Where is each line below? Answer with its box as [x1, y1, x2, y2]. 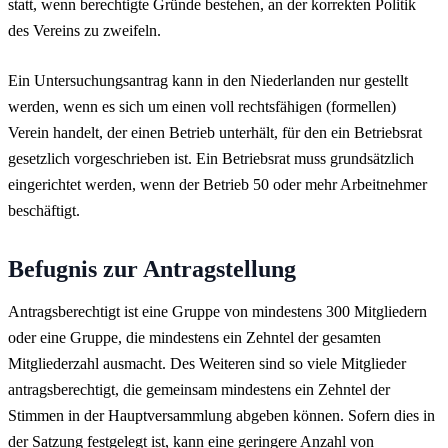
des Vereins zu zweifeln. [8, 21, 161, 39]
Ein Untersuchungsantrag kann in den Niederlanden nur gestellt [8, 71, 408, 89]
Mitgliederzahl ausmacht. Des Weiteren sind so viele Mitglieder [8, 354, 406, 372]
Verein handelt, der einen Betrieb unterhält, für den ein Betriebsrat [8, 123, 422, 141]
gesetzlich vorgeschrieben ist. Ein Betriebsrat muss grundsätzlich [8, 149, 414, 167]
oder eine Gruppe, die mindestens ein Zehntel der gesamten [8, 328, 381, 346]
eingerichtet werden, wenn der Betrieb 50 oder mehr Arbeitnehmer [8, 175, 427, 193]
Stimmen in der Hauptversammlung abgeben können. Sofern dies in [8, 406, 435, 424]
